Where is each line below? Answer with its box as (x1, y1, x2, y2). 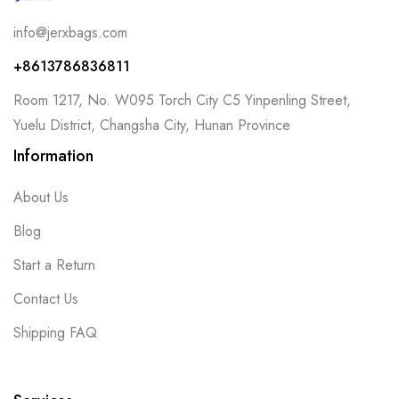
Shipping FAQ (13, 322, 97, 343)
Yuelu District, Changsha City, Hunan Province (13, 114, 290, 135)
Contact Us (13, 288, 78, 309)
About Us (13, 186, 69, 208)
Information (13, 143, 94, 167)
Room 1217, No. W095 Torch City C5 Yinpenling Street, (13, 89, 351, 110)
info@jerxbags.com (13, 21, 127, 43)
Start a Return (13, 254, 95, 275)
